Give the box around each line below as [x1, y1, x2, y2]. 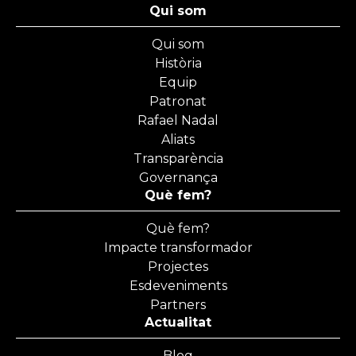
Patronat [149, 94, 207, 109]
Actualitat [145, 315, 211, 330]
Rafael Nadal [137, 113, 219, 128]
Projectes [148, 259, 208, 274]
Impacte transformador [103, 240, 253, 255]
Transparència [133, 151, 223, 166]
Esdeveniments [129, 278, 227, 293]
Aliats [161, 132, 195, 147]
